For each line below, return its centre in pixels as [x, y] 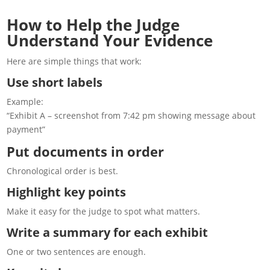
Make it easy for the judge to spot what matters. [104, 211]
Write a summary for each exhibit [108, 232]
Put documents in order [86, 151]
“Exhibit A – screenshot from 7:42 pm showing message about [131, 115]
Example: [25, 101]
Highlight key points [67, 192]
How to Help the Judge [93, 24]
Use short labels [55, 82]
